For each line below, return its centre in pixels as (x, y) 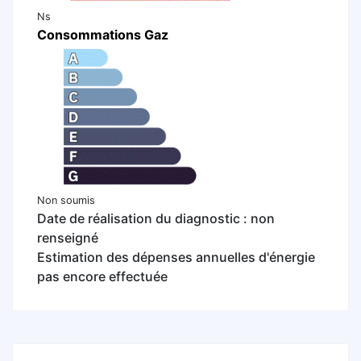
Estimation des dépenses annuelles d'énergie (176, 257)
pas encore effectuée (102, 277)
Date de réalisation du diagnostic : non (156, 219)
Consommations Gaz (103, 34)
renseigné (68, 238)
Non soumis (66, 201)
